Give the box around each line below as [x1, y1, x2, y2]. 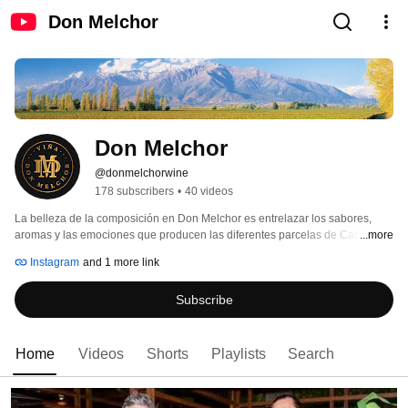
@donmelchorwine [95, 167, 189, 180]
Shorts [147, 346, 189, 362]
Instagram [27, 256, 79, 270]
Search [288, 346, 334, 362]
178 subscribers [95, 185, 174, 199]
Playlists [211, 346, 266, 362]
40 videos [185, 185, 233, 199]
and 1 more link [83, 256, 159, 270]
